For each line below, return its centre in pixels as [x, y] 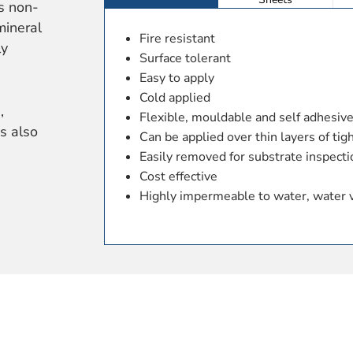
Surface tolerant [186, 58]
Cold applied [175, 97]
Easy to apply [177, 78]
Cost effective [179, 176]
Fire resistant [178, 38]
